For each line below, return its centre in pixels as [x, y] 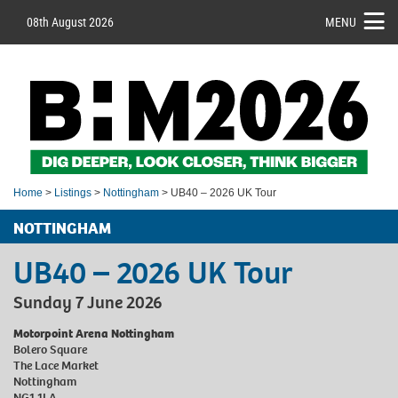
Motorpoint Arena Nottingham [94, 333]
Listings [73, 192]
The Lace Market [56, 365]
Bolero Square [50, 349]
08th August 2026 [70, 22]
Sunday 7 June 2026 [88, 302]
